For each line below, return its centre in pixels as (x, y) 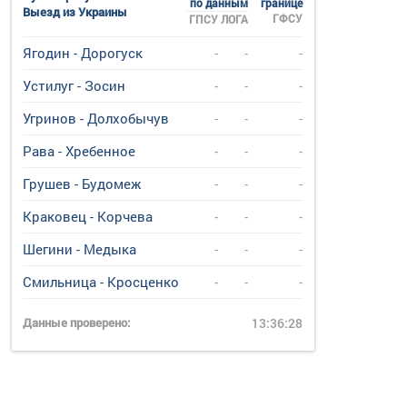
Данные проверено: (77, 323)
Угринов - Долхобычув (96, 118)
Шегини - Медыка (80, 249)
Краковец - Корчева (88, 216)
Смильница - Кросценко (101, 282)
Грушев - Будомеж (82, 184)
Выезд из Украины (75, 12)
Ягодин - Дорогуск (83, 53)
